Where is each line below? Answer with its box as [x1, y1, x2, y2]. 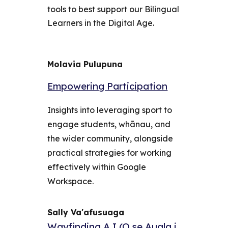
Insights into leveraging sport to [47, 105, 173, 116]
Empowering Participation [47, 80, 168, 93]
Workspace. [47, 176, 94, 187]
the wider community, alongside [47, 133, 174, 144]
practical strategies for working [47, 148, 172, 158]
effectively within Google [47, 162, 147, 173]
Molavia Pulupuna [47, 59, 123, 69]
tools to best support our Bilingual [47, 4, 180, 14]
